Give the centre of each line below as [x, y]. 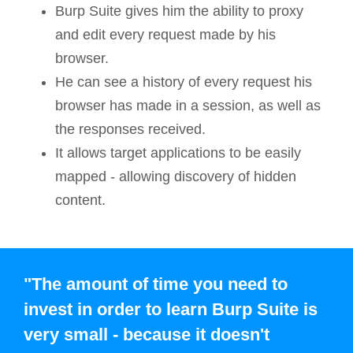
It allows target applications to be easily [178, 153]
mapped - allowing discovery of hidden [176, 176]
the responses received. [130, 129]
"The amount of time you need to [156, 284]
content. [80, 200]
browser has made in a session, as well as [188, 106]
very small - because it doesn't [147, 334]
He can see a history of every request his [184, 82]
